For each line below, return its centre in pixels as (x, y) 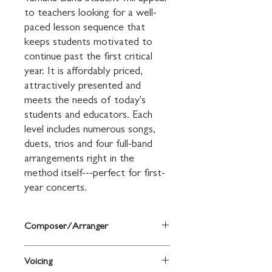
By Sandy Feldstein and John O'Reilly (89, 251)
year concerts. (56, 189)
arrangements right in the (79, 160)
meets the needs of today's (85, 101)
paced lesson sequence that (85, 29)
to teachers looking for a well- (90, 14)
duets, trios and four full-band (88, 145)
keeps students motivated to (88, 43)
